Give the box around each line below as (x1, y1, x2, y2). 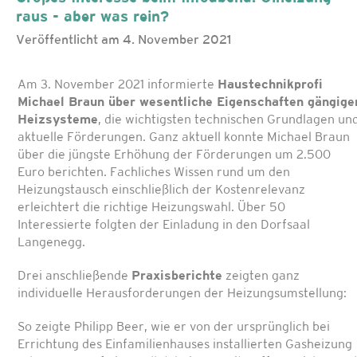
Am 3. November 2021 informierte (18, 79, 218, 92)
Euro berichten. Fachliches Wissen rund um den (18, 167, 290, 179)
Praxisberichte (131, 270, 222, 283)
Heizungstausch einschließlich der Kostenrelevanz (18, 184, 305, 197)
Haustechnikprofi (218, 79, 323, 92)
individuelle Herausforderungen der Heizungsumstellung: (18, 288, 347, 300)
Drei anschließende (18, 270, 131, 283)
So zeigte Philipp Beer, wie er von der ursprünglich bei (18, 321, 330, 334)
